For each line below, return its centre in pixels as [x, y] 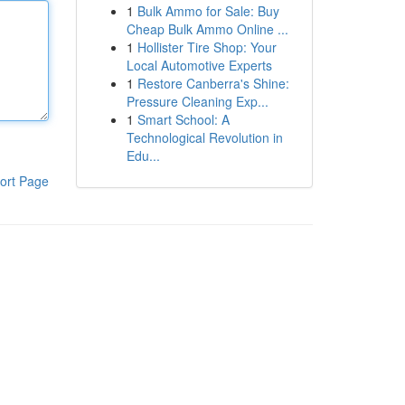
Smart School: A [183, 119]
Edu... [143, 155]
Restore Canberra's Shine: [213, 83]
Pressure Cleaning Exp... [197, 101]
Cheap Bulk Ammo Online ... [207, 29]
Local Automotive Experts [199, 65]
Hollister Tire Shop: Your [207, 47]
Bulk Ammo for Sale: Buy [208, 11]
